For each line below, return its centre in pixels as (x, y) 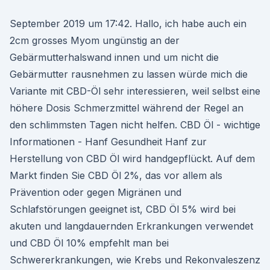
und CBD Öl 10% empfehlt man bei (89, 243)
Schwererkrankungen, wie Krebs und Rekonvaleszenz (135, 260)
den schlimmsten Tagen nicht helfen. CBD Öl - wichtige (135, 125)
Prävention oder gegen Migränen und (96, 192)
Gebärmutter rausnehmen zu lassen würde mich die (129, 74)
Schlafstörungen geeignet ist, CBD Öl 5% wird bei (123, 209)
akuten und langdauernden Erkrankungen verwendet (131, 226)
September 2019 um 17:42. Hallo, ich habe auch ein (128, 24)
